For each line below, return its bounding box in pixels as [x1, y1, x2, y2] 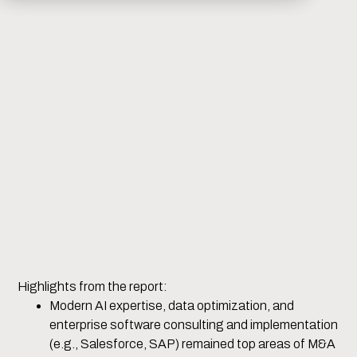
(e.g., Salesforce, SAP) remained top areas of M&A [49, 337, 336, 351]
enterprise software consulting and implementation [49, 318, 339, 332]
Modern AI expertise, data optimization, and [49, 299, 295, 313]
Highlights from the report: [18, 280, 168, 294]
